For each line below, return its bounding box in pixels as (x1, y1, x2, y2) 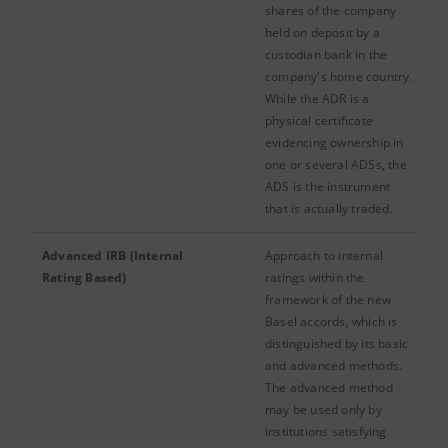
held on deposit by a (265, 24, 380, 41)
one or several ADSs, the (265, 156, 407, 173)
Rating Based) (42, 269, 127, 286)
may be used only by (265, 401, 382, 418)
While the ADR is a (265, 90, 370, 107)
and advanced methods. (265, 357, 403, 374)
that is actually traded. (265, 200, 393, 217)
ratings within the (265, 269, 365, 286)
